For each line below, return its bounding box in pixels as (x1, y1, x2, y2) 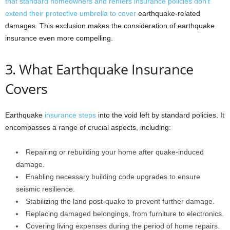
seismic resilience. (16, 185, 75, 193)
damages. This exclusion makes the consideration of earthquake (5, 22, 215, 30)
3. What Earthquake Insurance (5, 60, 194, 79)
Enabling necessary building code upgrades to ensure (26, 172, 200, 181)
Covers (5, 79, 48, 98)
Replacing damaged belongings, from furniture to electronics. (26, 209, 224, 218)
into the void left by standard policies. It (96, 111, 224, 119)
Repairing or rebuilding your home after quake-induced (26, 148, 204, 156)
